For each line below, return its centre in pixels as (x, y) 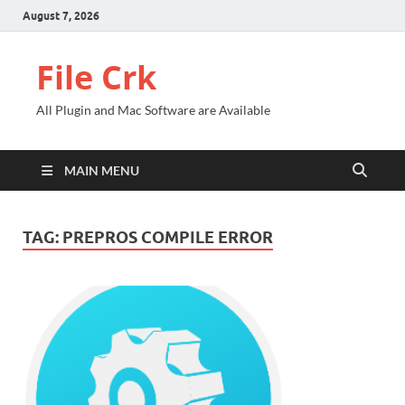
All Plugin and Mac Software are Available (153, 110)
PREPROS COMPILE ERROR (168, 237)
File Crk (96, 77)
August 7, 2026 (61, 15)
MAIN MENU (102, 170)
